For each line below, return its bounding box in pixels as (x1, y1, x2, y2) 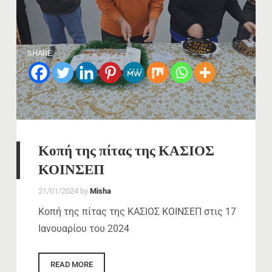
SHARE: (27, 49, 53, 58)
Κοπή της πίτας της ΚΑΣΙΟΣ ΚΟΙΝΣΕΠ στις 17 (38, 206, 236, 218)
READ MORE (50, 259, 93, 269)
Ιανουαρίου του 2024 (38, 223, 129, 235)
